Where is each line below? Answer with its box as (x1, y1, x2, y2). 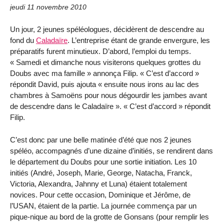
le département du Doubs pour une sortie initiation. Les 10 (10, 157, 196, 166)
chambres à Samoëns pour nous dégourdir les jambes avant (10, 91, 207, 100)
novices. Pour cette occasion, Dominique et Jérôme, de (10, 190, 190, 199)
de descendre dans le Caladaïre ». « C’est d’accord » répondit (10, 102, 210, 111)
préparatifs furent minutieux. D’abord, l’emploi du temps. (10, 47, 191, 56)
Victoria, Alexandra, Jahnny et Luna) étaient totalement (10, 179, 187, 188)
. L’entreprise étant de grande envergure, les (67, 36, 210, 45)
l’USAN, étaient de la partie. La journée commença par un (10, 201, 196, 210)
